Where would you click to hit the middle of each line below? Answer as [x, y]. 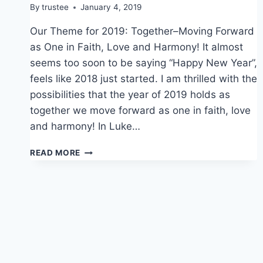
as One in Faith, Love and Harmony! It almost [136, 47]
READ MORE [55, 153]
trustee [55, 7]
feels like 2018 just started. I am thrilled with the [144, 79]
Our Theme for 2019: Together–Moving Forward [142, 31]
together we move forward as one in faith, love [140, 111]
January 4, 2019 [111, 7]
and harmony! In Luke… [85, 127]
